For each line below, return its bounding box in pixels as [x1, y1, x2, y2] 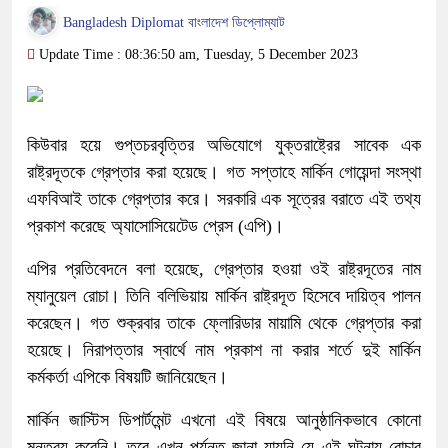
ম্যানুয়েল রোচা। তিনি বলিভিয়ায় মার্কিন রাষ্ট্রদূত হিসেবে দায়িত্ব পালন [27, 286, 421, 307]
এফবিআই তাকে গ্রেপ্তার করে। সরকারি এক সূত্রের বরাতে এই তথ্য [27, 189, 421, 210]
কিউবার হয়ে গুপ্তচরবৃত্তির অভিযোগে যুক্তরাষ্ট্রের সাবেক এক [27, 135, 421, 156]
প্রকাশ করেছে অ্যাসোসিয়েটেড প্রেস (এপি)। [27, 216, 284, 237]
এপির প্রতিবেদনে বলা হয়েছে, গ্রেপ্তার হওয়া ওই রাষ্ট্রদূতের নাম [27, 259, 421, 280]
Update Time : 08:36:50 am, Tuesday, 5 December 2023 [35, 47, 358, 63]
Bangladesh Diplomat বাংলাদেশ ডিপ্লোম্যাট [59, 14, 285, 30]
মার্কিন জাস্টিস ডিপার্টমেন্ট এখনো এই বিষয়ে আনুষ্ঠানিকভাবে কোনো [27, 410, 421, 431]
